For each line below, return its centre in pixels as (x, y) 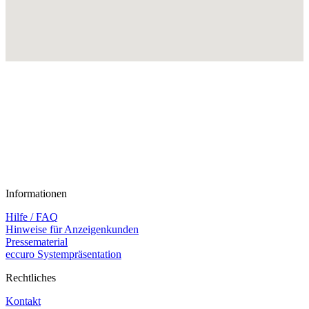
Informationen (36, 194)
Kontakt (23, 301)
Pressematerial (37, 242)
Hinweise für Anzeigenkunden (72, 230)
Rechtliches (31, 278)
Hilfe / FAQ (32, 217)
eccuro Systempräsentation (63, 255)
